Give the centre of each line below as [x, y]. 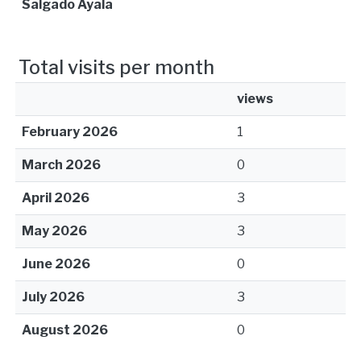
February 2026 [70, 132]
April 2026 [56, 198]
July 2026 [53, 297]
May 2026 [54, 231]
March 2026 [61, 165]
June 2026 [56, 264]
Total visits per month [116, 67]
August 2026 [65, 330]
